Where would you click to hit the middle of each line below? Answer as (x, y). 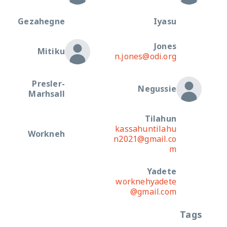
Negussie (157, 89)
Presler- (48, 84)
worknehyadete (146, 182)
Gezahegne (41, 22)
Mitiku (51, 51)
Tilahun (160, 119)
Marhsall (47, 94)
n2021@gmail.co (145, 139)
